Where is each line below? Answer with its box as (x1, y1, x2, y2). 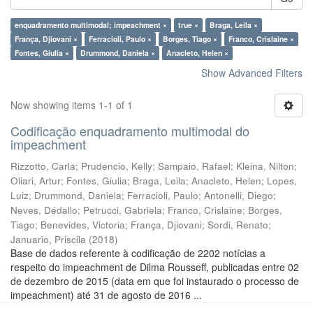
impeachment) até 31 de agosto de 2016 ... (10, 288, 202, 302)
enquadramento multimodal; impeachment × (15, 20, 167, 30)
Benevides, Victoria (41, 218, 125, 231)
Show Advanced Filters (201, 66, 303, 80)
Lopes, (267, 174, 297, 187)
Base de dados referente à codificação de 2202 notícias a (10, 246, 265, 260)
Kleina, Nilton (236, 159, 294, 173)
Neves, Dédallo (10, 203, 78, 217)
